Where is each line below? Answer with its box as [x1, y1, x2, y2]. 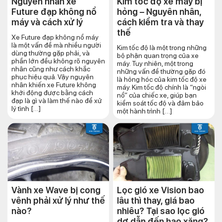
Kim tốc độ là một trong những [117, 44, 207, 52]
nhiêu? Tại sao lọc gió [117, 206, 205, 217]
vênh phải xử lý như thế [11, 195, 105, 206]
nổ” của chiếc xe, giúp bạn [117, 91, 197, 100]
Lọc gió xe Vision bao [117, 185, 204, 196]
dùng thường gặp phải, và [11, 49, 90, 57]
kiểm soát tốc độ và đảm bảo [117, 99, 204, 108]
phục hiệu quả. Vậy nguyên [11, 73, 94, 81]
